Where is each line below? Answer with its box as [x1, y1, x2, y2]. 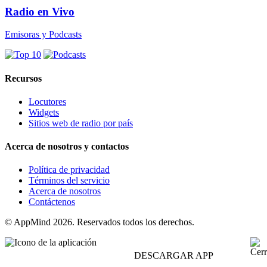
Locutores [29, 96, 66, 107]
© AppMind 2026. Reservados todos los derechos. [5, 217, 194, 228]
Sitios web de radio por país [29, 117, 133, 128]
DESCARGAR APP [133, 250, 213, 261]
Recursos [5, 73, 42, 83]
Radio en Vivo [5, 5, 74, 18]
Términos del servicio [29, 175, 110, 186]
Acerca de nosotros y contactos [5, 141, 129, 152]
